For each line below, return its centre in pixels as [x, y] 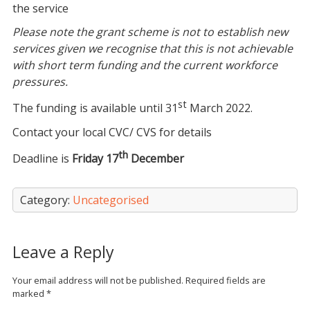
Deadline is [42, 158]
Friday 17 [95, 158]
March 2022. [219, 108]
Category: [46, 200]
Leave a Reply [63, 252]
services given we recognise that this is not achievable [152, 49]
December [156, 158]
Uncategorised [110, 200]
